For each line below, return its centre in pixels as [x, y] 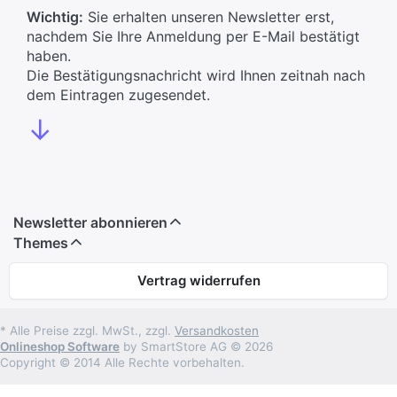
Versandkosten [217, 331]
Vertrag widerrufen [198, 281]
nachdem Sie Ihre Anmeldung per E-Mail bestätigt [193, 37]
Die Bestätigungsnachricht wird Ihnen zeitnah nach [196, 76]
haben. [49, 56]
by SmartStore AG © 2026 [196, 347]
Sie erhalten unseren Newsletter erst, [209, 17]
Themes [41, 243]
